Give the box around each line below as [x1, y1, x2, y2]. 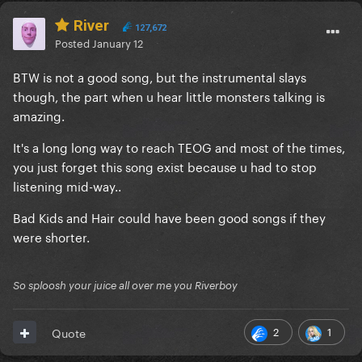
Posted [55, 33, 92, 50]
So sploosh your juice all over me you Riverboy [13, 278, 238, 292]
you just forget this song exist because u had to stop [13, 155, 317, 175]
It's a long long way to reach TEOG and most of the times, [13, 136, 345, 156]
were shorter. [13, 225, 90, 246]
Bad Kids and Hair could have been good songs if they [13, 206, 326, 226]
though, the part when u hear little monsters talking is [13, 85, 325, 105]
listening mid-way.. [13, 175, 121, 195]
